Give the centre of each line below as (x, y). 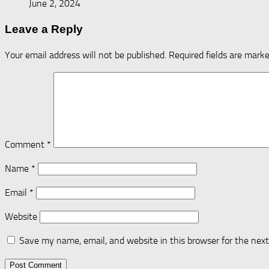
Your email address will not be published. (86, 55)
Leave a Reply (44, 29)
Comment (26, 145)
